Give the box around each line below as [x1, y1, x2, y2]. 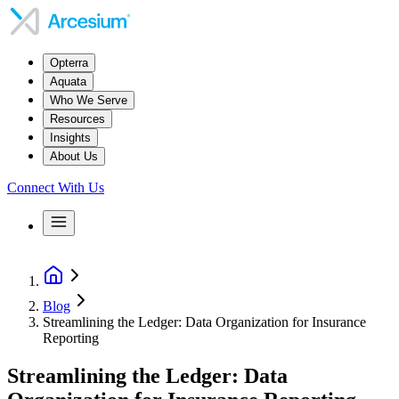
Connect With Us [7, 180, 104, 195]
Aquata [50, 75, 86, 88]
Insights [50, 131, 91, 144]
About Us [50, 150, 98, 163]
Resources [50, 112, 105, 126]
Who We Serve [50, 94, 127, 107]
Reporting [43, 330, 99, 346]
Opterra [50, 56, 88, 69]
